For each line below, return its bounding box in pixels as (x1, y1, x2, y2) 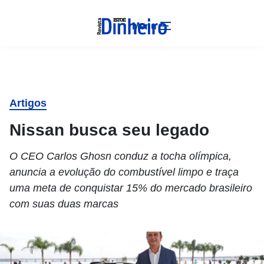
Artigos (9, 97, 47, 109)
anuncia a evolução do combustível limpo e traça (9, 166, 239, 178)
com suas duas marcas (9, 198, 118, 210)
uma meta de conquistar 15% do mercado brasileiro (9, 182, 252, 194)
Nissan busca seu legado (9, 121, 209, 139)
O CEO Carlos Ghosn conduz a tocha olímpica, (9, 150, 232, 162)
